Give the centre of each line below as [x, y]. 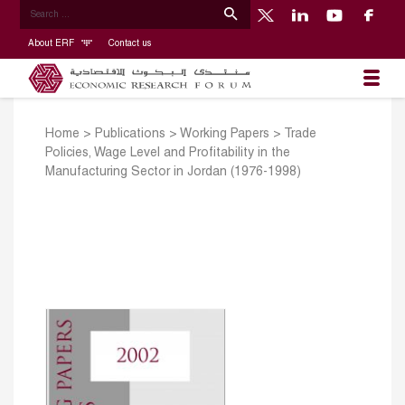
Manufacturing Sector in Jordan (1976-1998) [173, 173]
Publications [130, 135]
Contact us [129, 43]
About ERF [52, 43]
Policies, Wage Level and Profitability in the [168, 154]
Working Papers [225, 135]
